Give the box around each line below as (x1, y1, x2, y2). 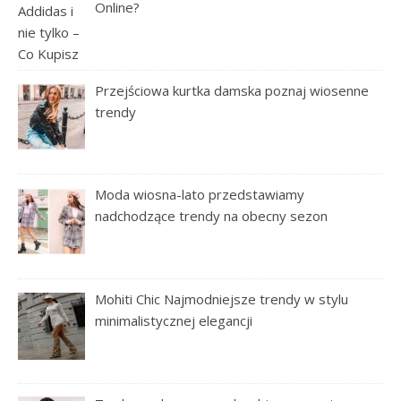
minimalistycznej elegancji (95, 311, 253, 329)
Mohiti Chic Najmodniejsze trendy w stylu (95, 290, 349, 308)
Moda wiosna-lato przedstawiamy (95, 185, 305, 204)
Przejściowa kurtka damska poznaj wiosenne (95, 81, 370, 99)
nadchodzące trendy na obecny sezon (95, 207, 328, 226)
